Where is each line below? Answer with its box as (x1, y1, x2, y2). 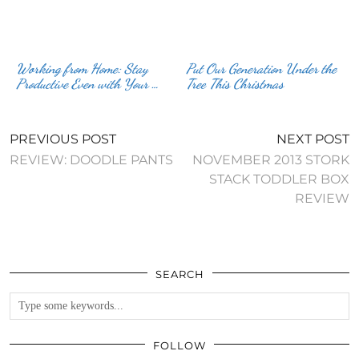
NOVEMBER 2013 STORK (192, 151, 349, 167)
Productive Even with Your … (16, 75, 159, 92)
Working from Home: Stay (16, 59, 149, 77)
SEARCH (155, 267, 204, 280)
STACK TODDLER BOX (209, 171, 349, 187)
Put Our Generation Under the (186, 59, 337, 77)
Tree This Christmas (186, 75, 284, 92)
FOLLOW (153, 338, 206, 352)
